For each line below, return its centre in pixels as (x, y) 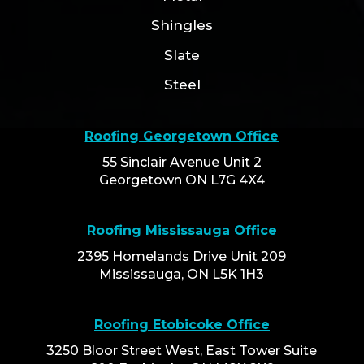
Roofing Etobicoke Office (182, 324)
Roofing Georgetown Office (182, 136)
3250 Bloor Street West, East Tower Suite (182, 350)
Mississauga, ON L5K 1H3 (182, 274)
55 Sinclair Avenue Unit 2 (182, 162)
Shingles (182, 26)
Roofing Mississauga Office (182, 230)
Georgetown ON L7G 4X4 (182, 180)
